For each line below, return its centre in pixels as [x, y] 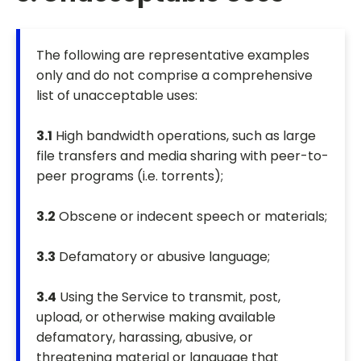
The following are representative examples [173, 56]
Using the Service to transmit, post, [168, 297]
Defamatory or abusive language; [163, 257]
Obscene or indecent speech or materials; [191, 217]
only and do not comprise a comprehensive [174, 76]
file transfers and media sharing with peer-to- [183, 156]
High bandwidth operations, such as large [184, 136]
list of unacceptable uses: [117, 96]
